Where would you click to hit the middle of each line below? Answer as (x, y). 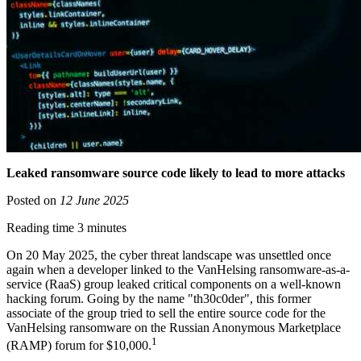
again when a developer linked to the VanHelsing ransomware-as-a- (178, 270)
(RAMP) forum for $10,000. (79, 346)
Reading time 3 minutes (66, 228)
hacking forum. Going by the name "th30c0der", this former (159, 299)
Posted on (33, 201)
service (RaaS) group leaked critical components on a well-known (174, 284)
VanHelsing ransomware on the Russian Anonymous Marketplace (174, 328)
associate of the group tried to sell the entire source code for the (166, 313)
